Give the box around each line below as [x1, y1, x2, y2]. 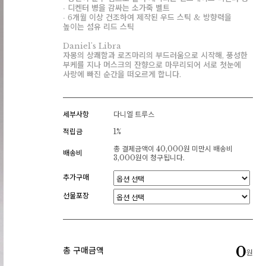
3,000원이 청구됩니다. [113, 153, 185, 162]
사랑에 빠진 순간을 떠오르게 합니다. [63, 69, 181, 80]
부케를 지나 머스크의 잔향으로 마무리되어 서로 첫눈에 [63, 60, 241, 70]
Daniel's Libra [63, 41, 121, 51]
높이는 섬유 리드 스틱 [63, 22, 134, 32]
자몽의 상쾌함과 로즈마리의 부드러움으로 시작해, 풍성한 [63, 50, 248, 61]
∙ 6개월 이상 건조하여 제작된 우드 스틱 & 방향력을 [63, 12, 232, 23]
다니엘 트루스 [113, 110, 154, 119]
